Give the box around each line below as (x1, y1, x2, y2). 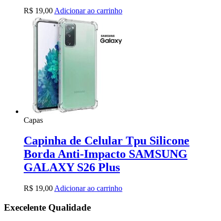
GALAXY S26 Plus (24, 161, 120, 174)
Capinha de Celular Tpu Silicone (24, 134, 189, 147)
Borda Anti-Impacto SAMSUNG (24, 147, 187, 161)
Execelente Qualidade (4, 202, 91, 213)
